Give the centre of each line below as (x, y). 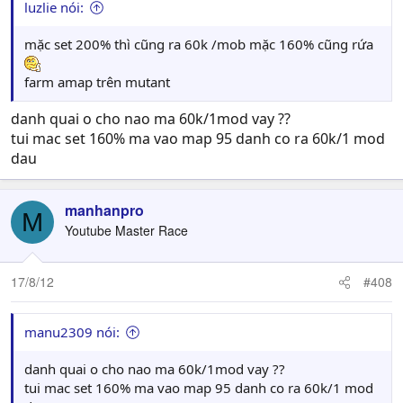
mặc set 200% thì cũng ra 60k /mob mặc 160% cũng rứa (199, 44)
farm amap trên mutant (97, 82)
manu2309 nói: (72, 332)
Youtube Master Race (126, 230)
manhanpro (104, 210)
